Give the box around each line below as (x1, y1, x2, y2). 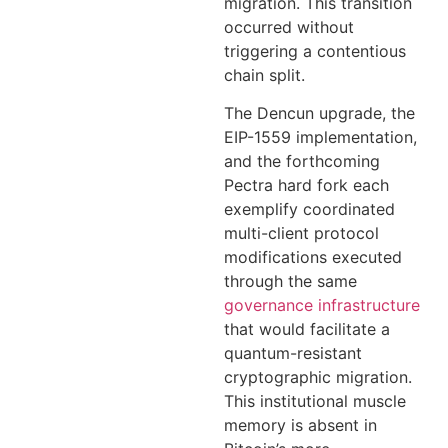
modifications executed (224, 247, 402, 268)
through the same (224, 271, 357, 292)
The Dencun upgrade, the (224, 103, 415, 124)
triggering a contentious (224, 40, 406, 61)
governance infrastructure (224, 295, 420, 316)
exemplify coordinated (224, 199, 395, 220)
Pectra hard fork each (224, 175, 389, 196)
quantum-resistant (224, 343, 362, 364)
